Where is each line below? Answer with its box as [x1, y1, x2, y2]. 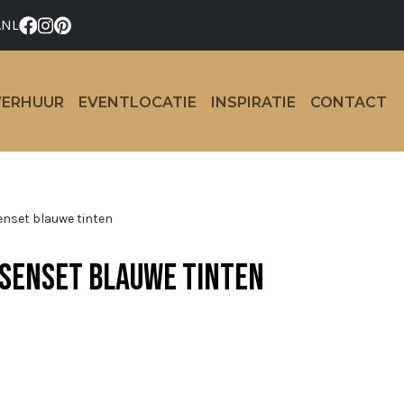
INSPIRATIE [211, 93, 296, 111]
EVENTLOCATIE [78, 93, 197, 111]
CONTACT [310, 93, 387, 111]
